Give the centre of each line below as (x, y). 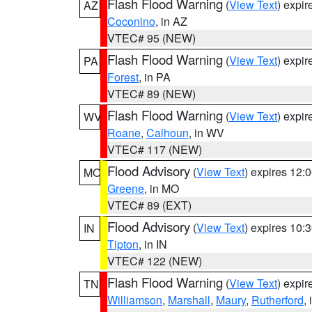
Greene (126, 188)
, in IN (153, 244)
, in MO (162, 188)
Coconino (131, 21)
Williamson (135, 300)
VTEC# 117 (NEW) (155, 149)
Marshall (189, 300)
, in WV (206, 133)
